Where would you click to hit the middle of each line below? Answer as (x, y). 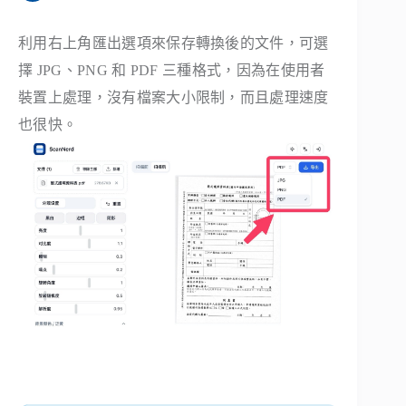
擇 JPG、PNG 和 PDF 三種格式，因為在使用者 (172, 70)
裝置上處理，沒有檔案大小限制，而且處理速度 (174, 97)
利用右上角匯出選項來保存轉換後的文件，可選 (174, 43)
